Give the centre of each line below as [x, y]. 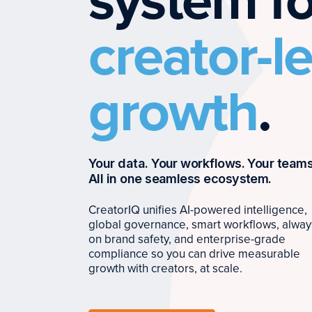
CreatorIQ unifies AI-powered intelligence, [198, 210]
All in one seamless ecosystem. [180, 179]
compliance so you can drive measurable [194, 253]
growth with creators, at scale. [165, 268]
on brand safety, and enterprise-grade [187, 239]
